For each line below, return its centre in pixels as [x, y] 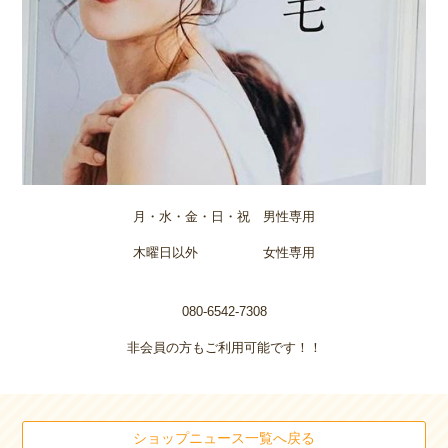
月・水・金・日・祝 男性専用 [224, 217]
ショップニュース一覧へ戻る [224, 437]
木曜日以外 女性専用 [224, 253]
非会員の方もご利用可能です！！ [224, 348]
